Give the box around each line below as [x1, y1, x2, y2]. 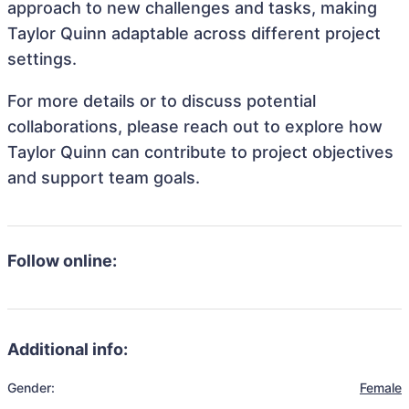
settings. [7, 49, 77, 68]
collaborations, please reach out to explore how [7, 117, 383, 136]
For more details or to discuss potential [7, 91, 316, 110]
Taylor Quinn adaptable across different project [7, 24, 381, 43]
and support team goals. [7, 168, 200, 187]
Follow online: [7, 251, 117, 270]
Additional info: [7, 340, 128, 359]
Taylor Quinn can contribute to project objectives [7, 142, 393, 162]
